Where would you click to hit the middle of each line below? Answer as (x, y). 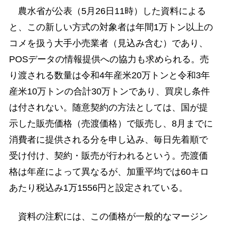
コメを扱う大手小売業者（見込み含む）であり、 (108, 43)
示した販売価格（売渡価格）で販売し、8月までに (111, 123)
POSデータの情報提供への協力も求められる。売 (109, 59)
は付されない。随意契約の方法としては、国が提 (108, 107)
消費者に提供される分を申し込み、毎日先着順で (108, 139)
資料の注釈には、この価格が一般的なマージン (108, 216)
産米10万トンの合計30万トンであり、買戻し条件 (109, 91)
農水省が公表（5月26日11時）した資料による (107, 11)
